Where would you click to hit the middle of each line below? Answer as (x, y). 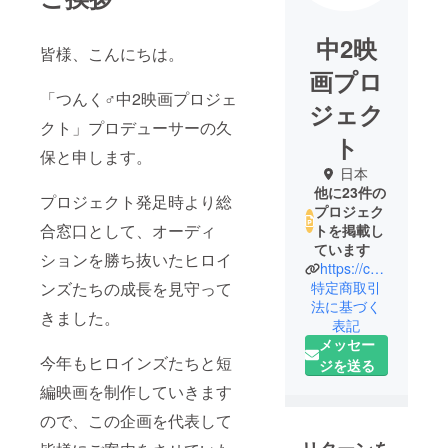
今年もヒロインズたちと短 (136, 363)
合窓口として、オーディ (128, 231)
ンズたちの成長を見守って (136, 289)
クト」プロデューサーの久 (136, 128)
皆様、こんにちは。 (112, 54)
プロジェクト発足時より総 (136, 202)
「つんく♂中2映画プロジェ (138, 99)
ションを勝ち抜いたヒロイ (136, 260)
